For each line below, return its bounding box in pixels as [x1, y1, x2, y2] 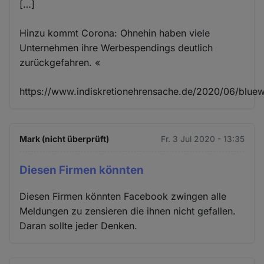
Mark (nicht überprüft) [19, 133, 110, 144]
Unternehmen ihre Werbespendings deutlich [19, 41, 213, 54]
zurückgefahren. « [19, 56, 101, 68]
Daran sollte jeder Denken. [19, 220, 138, 232]
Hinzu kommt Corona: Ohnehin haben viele [19, 27, 210, 39]
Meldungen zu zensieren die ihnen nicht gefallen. [19, 205, 236, 217]
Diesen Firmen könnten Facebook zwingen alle [19, 190, 227, 203]
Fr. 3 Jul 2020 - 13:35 [160, 133, 245, 144]
